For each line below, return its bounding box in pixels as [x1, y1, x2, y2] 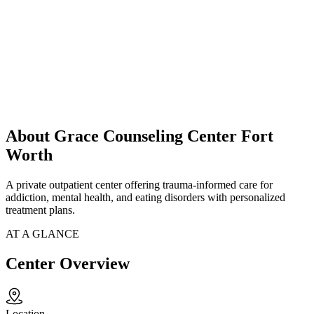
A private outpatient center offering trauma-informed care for [6, 179, 273, 191]
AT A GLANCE [6, 228, 79, 240]
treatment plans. [6, 204, 75, 217]
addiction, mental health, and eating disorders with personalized [6, 191, 285, 204]
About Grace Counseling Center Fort [6, 127, 273, 146]
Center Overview [6, 254, 130, 273]
